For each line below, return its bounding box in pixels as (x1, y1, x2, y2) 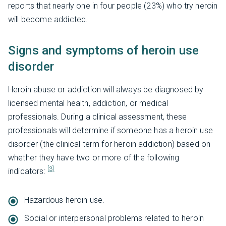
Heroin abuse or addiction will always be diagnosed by (8, 84, 204, 94)
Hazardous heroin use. (24, 195, 105, 205)
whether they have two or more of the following (8, 152, 180, 162)
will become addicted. (8, 14, 88, 24)
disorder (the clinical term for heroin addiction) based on (8, 139, 211, 149)
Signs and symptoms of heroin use (8, 43, 199, 58)
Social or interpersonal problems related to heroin (24, 213, 204, 223)
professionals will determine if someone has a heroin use (8, 125, 213, 135)
